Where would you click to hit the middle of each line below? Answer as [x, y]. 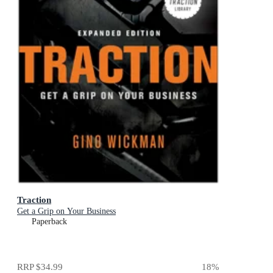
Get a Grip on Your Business [66, 211]
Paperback [49, 222]
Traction [34, 200]
